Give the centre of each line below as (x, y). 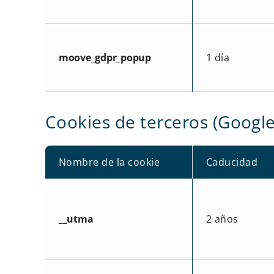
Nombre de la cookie (109, 162)
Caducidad (232, 162)
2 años (222, 219)
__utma (76, 219)
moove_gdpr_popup (105, 57)
